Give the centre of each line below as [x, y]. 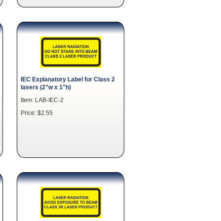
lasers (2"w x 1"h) [46, 87]
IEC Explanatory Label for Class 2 [68, 79]
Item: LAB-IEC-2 [42, 100]
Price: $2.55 [37, 112]
